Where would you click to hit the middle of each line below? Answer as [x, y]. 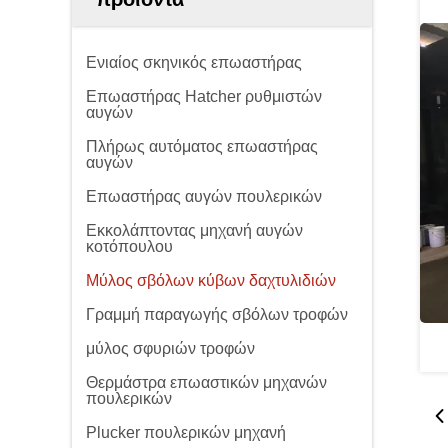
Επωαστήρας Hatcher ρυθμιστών [204, 96]
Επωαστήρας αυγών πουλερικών [204, 196]
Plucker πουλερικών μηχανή [186, 432]
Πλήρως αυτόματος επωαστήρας [202, 146]
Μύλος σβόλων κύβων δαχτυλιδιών [211, 280]
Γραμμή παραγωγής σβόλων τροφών [217, 314]
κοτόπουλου [129, 246]
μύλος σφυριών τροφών [170, 348]
